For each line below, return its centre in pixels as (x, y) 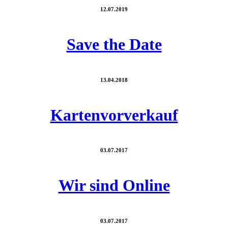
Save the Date (114, 44)
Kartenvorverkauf (114, 115)
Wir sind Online (114, 186)
